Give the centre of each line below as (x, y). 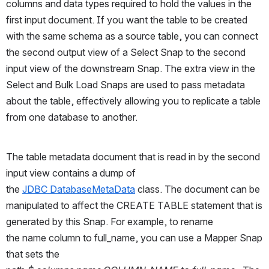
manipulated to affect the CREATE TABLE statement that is (134, 205)
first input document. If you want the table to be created (127, 20)
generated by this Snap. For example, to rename (110, 221)
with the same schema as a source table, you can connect (132, 36)
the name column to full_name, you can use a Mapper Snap (134, 237)
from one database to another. (72, 117)
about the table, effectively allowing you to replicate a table (133, 101)
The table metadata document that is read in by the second (133, 156)
